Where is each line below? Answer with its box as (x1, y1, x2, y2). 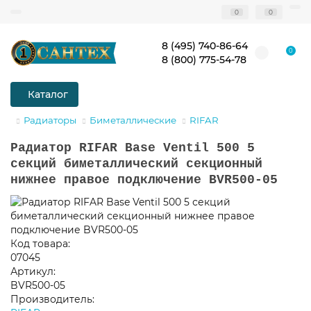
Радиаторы (24, 115, 76, 126)
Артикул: (10, 265, 56, 278)
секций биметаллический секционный (10, 157, 262, 171)
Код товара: (10, 237, 70, 250)
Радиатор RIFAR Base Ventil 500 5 (10, 141, 255, 155)
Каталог (28, 88, 68, 101)
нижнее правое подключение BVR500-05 (10, 173, 278, 187)
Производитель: (10, 293, 94, 305)
